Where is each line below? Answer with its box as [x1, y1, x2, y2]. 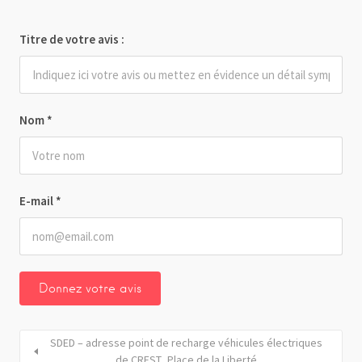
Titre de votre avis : [19, 31, 124, 47]
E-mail [19, 192, 56, 208]
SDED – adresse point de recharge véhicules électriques [49, 335, 322, 350]
